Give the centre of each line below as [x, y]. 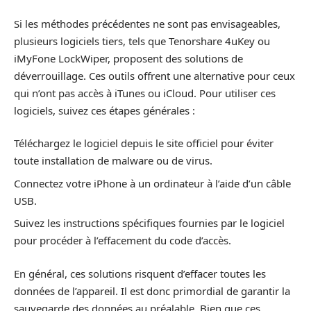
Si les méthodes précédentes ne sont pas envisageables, [147, 23]
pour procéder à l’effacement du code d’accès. [123, 240]
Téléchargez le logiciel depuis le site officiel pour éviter [144, 143]
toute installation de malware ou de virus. [113, 160]
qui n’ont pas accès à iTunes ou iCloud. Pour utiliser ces [145, 93]
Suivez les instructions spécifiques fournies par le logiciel [149, 223]
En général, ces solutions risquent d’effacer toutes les [140, 273]
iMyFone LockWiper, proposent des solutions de [128, 58]
